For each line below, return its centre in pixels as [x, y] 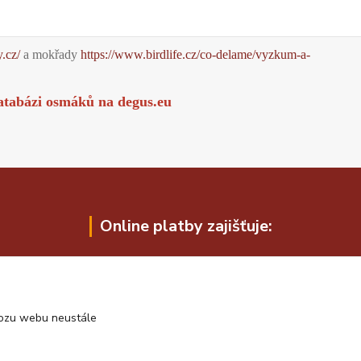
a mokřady [50, 54]
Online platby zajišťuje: [186, 226]
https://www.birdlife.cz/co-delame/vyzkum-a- [195, 54]
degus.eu [144, 101]
